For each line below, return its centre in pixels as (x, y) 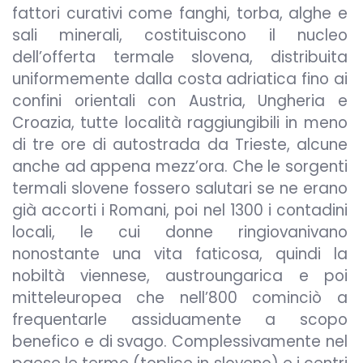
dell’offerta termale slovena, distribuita (180, 57)
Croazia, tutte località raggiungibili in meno (180, 123)
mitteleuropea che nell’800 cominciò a (180, 298)
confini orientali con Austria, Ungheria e (180, 101)
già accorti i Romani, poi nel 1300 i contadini (180, 210)
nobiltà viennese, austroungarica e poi (180, 276)
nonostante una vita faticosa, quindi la (180, 254)
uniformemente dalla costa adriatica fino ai (180, 79)
